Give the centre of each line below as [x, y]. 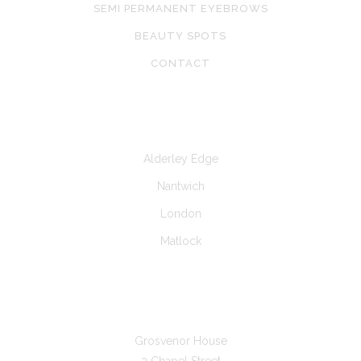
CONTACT [180, 63]
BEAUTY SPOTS [180, 36]
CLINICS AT [180, 114]
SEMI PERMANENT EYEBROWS [180, 8]
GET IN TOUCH [180, 292]
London [180, 214]
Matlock [180, 241]
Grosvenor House [180, 341]
